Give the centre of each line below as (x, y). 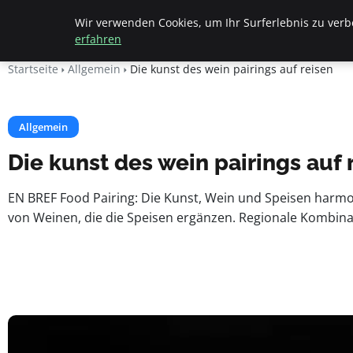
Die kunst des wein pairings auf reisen (232, 69)
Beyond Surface (82, 22)
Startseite (33, 69)
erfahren (98, 39)
